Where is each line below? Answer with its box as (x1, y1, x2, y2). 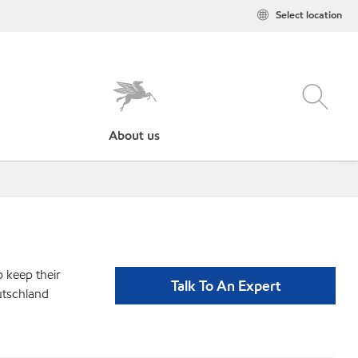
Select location (276, 8, 342, 22)
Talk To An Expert (170, 276, 280, 295)
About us (109, 127, 161, 144)
